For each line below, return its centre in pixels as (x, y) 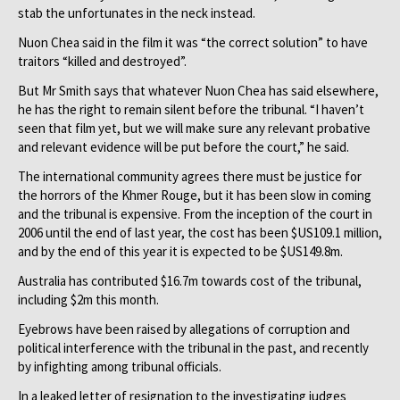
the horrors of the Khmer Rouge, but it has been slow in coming (195, 195)
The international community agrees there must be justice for (190, 176)
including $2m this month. (88, 300)
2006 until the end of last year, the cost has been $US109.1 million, (200, 233)
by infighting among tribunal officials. (120, 367)
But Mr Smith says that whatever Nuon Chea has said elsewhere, (198, 91)
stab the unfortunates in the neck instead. (137, 13)
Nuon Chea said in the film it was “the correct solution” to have (193, 42)
